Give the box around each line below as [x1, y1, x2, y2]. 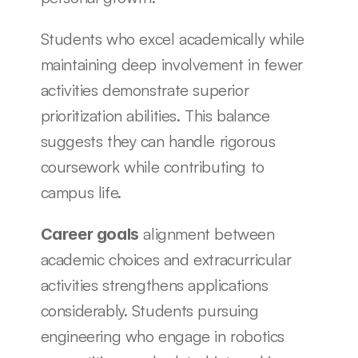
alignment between [138, 224, 275, 244]
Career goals [40, 225, 139, 244]
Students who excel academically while [40, 29, 304, 49]
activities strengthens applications [40, 275, 268, 295]
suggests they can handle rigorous [40, 131, 276, 151]
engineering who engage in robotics [40, 326, 284, 346]
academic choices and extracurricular [40, 249, 292, 269]
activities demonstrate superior [40, 80, 249, 100]
